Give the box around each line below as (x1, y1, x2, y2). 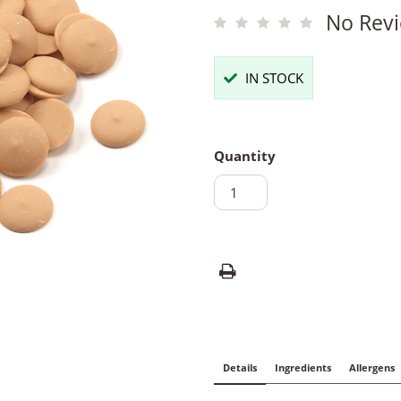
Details (223, 361, 257, 375)
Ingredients (275, 361, 331, 375)
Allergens (349, 361, 395, 375)
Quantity (214, 147, 276, 166)
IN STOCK (242, 69, 303, 88)
